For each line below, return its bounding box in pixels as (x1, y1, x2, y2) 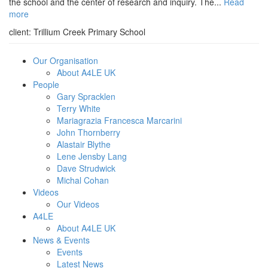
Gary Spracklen (57, 90, 115, 103)
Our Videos (57, 198, 99, 211)
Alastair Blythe (57, 138, 111, 151)
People (33, 78, 59, 91)
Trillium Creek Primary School (33, 26, 145, 38)
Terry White (57, 102, 100, 115)
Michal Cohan (57, 174, 109, 187)
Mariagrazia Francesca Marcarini (57, 114, 182, 127)
